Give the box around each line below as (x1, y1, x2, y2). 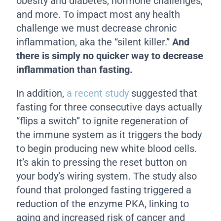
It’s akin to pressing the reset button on (16, 156, 187, 168)
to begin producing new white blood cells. (16, 142, 197, 154)
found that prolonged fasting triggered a (16, 184, 192, 196)
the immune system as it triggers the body (16, 128, 202, 141)
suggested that (129, 87, 198, 99)
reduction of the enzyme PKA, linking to (16, 197, 189, 210)
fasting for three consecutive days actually (16, 101, 202, 113)
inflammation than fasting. (16, 63, 133, 75)
